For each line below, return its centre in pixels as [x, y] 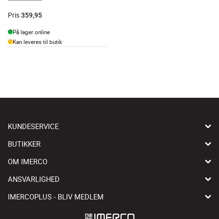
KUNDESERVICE [33, 126]
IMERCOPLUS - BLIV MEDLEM [56, 196]
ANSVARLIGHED [34, 179]
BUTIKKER [24, 143]
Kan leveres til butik [37, 42]
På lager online [31, 32]
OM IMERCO [28, 161]
